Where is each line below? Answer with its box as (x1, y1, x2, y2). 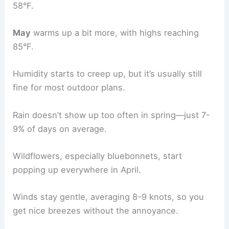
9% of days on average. (13, 123, 107, 134)
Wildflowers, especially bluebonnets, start (13, 150, 182, 161)
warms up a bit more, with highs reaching (31, 28, 199, 38)
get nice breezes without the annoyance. (13, 205, 179, 216)
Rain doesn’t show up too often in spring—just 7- (13, 109, 211, 120)
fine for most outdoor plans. (13, 82, 126, 93)
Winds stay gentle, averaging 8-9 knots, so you (13, 192, 204, 202)
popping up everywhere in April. (13, 164, 142, 175)
